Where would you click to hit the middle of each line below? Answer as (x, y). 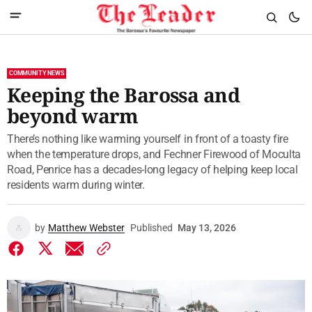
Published (151, 228)
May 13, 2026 (207, 228)
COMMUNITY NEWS (37, 73)
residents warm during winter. (76, 185)
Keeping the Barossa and (124, 95)
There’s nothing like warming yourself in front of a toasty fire (148, 139)
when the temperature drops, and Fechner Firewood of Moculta (154, 154)
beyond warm (73, 116)
